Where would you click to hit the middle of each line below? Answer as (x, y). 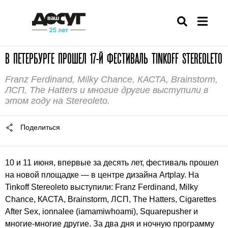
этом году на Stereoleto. (58, 101)
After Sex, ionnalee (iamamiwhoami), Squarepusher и (102, 211)
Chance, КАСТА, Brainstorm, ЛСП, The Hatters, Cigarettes (111, 199)
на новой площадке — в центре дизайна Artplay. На (102, 175)
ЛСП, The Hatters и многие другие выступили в (107, 90)
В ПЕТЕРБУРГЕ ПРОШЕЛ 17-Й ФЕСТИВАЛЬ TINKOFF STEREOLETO (114, 59)
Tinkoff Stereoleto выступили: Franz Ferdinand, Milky (102, 187)
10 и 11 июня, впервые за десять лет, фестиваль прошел (112, 163)
